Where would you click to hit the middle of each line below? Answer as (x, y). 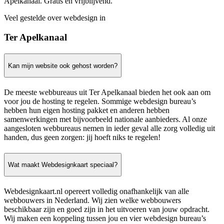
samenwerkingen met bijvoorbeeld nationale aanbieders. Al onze (105, 119)
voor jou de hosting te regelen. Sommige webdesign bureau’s (100, 101)
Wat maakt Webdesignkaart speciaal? (63, 164)
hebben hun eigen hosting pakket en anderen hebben (87, 110)
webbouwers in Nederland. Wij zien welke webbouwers (92, 200)
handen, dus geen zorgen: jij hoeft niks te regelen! (82, 137)
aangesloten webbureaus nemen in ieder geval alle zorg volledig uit (109, 128)
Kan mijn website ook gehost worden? (63, 65)
